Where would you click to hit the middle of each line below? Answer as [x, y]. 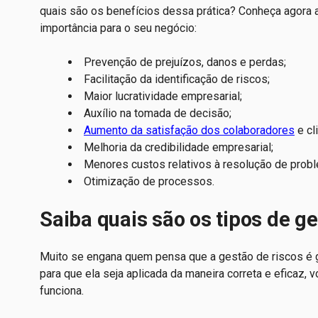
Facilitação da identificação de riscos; [177, 79]
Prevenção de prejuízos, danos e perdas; [185, 62]
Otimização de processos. [149, 182]
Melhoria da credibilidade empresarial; [179, 148]
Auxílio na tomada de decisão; [158, 114]
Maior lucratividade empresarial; [163, 97]
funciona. [63, 291]
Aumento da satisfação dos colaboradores [189, 131]
